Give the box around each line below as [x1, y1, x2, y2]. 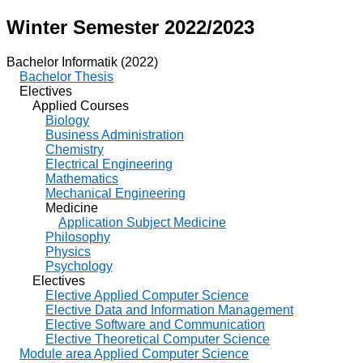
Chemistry [45, 142, 104, 156]
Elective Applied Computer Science [45, 288, 249, 302]
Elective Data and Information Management [45, 302, 293, 317]
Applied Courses [6, 98, 129, 113]
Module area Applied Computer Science [19, 346, 249, 361]
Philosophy [45, 229, 110, 244]
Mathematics [45, 171, 118, 186]
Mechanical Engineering [45, 186, 186, 200]
